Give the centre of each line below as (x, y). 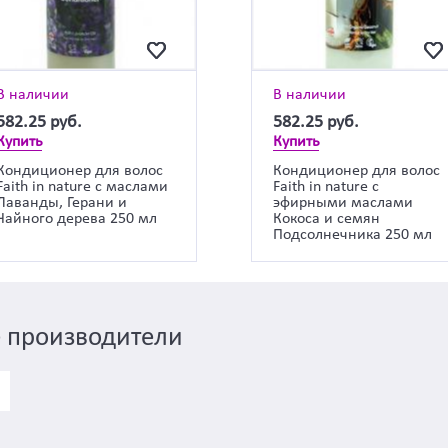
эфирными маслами (343, 202)
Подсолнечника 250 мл (353, 234)
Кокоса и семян (327, 218)
